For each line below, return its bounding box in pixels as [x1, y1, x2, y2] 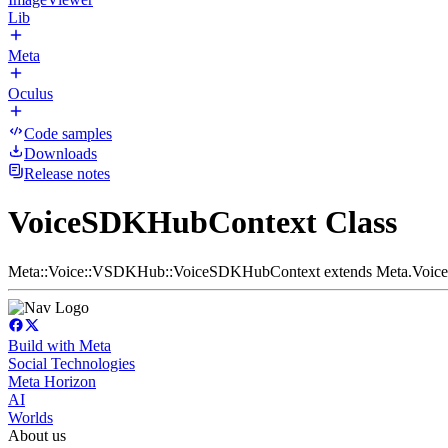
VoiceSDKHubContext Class [8, 204, 397, 241]
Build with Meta [8, 336, 111, 354]
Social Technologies [8, 354, 135, 372]
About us [8, 426, 66, 444]
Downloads [24, 145, 97, 162]
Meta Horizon [8, 372, 96, 390]
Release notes [24, 165, 110, 182]
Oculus [8, 85, 53, 102]
